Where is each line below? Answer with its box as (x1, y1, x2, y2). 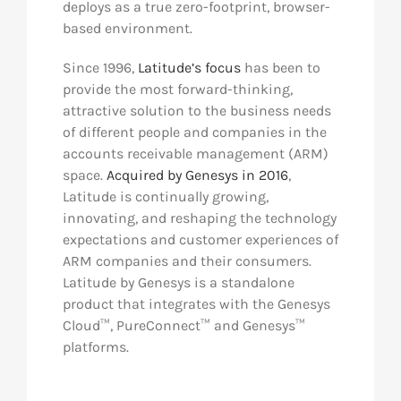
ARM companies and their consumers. (62, 252, 311, 270)
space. (62, 166, 107, 184)
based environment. (62, 20, 196, 38)
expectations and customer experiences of (62, 231, 338, 249)
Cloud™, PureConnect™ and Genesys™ (62, 317, 305, 335)
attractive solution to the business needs (62, 102, 331, 120)
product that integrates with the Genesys (62, 295, 330, 313)
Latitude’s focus (137, 59, 241, 77)
